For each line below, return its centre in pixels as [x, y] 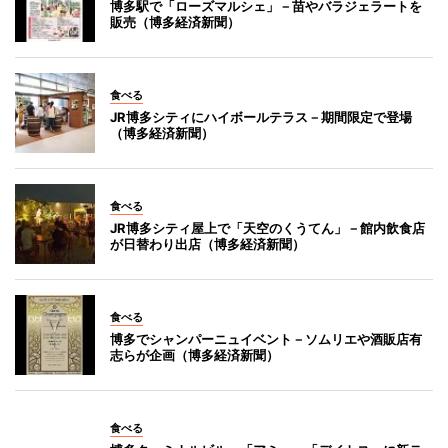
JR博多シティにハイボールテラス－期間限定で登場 [261, 116]
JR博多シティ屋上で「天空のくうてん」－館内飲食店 [267, 227]
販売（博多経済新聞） [175, 21]
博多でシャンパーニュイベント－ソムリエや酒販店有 [266, 338]
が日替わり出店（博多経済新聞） [207, 243]
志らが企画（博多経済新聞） [194, 354]
